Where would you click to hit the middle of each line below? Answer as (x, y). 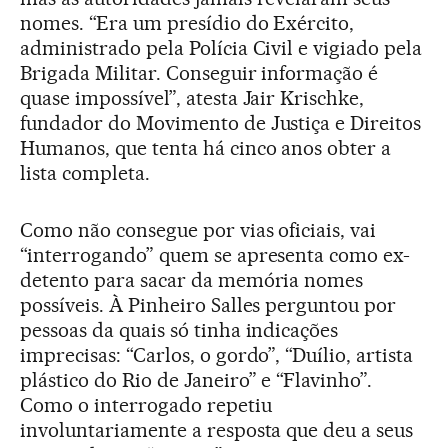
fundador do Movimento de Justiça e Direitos (221, 123)
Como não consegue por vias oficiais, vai (198, 230)
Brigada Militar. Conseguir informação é (199, 73)
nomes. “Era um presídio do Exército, (187, 23)
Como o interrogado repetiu (146, 405)
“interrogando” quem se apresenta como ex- (215, 255)
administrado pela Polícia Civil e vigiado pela (221, 48)
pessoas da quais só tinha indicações (179, 330)
